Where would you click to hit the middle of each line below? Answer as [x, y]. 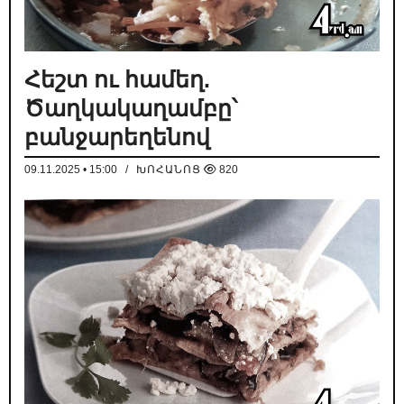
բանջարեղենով [117, 138]
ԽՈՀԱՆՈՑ [169, 170]
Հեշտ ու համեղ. [117, 80]
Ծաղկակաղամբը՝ [131, 109]
